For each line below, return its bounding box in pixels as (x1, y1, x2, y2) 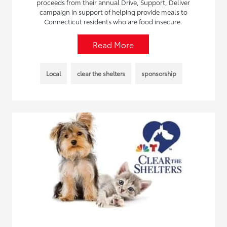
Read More (93, 39, 134, 50)
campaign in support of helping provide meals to (39, 7, 187, 16)
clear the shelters (77, 69, 126, 78)
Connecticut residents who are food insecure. (44, 17, 183, 26)
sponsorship (141, 69, 177, 78)
